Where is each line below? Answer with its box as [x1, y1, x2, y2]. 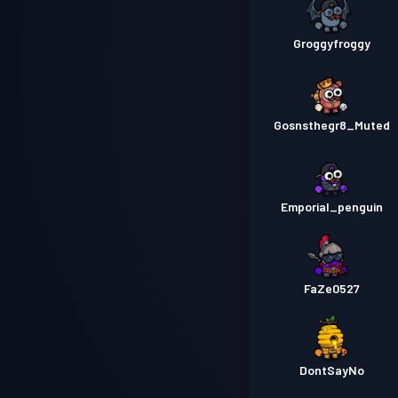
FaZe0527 [303, 281, 360, 297]
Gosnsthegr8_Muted [273, 117, 390, 133]
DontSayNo [298, 362, 364, 378]
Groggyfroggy [292, 36, 370, 52]
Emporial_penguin [280, 199, 383, 215]
